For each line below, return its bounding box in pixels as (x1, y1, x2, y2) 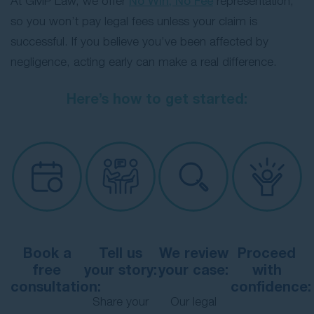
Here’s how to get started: (67, 90, 247, 107)
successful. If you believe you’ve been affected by (11, 34, 268, 49)
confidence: (230, 278, 311, 295)
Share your (92, 294, 149, 309)
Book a (22, 244, 71, 261)
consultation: (11, 278, 101, 295)
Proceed (238, 244, 296, 261)
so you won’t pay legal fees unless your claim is (11, 14, 257, 29)
